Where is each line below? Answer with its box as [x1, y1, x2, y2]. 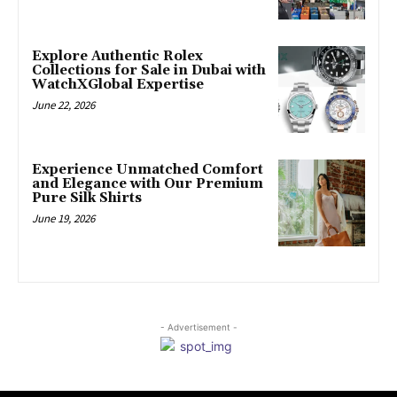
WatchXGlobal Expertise [32, 76, 204, 94]
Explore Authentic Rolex [32, 48, 203, 66]
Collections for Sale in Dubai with [32, 62, 266, 80]
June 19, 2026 [32, 211, 95, 227]
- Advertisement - [160, 321, 237, 332]
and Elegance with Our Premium [32, 175, 263, 193]
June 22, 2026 [32, 97, 95, 113]
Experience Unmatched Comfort [32, 161, 263, 179]
